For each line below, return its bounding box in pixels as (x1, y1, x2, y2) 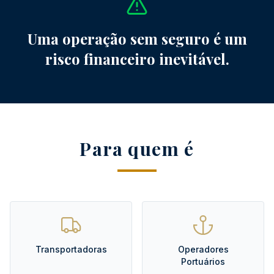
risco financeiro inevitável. (45, 49, 229, 69)
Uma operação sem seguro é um (27, 29, 247, 49)
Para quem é (80, 136, 194, 161)
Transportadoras (35, 244, 107, 255)
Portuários (181, 256, 225, 267)
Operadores (177, 244, 229, 255)
